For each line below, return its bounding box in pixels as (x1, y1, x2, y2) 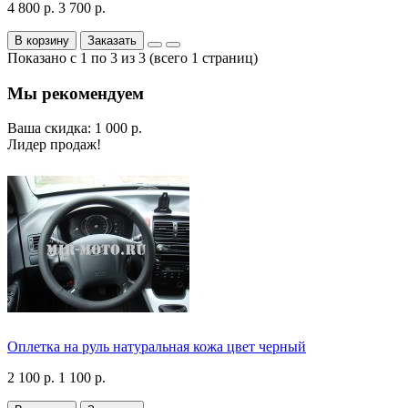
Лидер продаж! (7, 137, 101, 153)
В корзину (15, 33, 69, 47)
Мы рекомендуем (7, 83, 144, 103)
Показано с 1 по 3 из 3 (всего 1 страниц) (7, 49, 258, 66)
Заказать (87, 33, 137, 47)
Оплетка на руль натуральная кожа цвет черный (7, 339, 306, 355)
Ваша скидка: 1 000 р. (7, 120, 142, 137)
